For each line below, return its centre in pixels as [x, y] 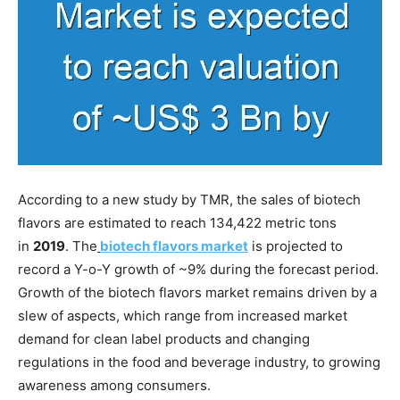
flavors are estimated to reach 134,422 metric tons [177, 222]
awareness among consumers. [114, 385]
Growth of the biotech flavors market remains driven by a [197, 292]
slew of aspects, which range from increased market [183, 315]
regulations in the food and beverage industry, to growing [199, 362]
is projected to [296, 246]
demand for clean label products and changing [164, 338]
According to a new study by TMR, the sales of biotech [189, 199]
